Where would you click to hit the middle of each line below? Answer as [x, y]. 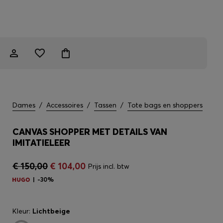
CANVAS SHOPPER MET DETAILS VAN [90, 132]
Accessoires [65, 105]
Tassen [105, 105]
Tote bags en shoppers [165, 105]
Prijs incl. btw [109, 166]
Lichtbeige [51, 211]
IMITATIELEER [41, 143]
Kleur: [22, 211]
